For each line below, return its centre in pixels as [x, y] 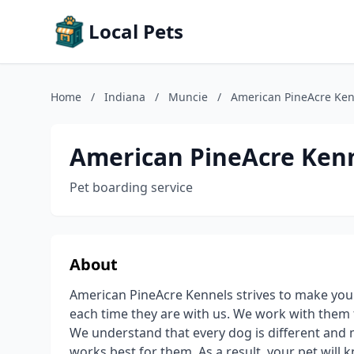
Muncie [188, 97]
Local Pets [136, 31]
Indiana [125, 97]
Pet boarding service [131, 187]
